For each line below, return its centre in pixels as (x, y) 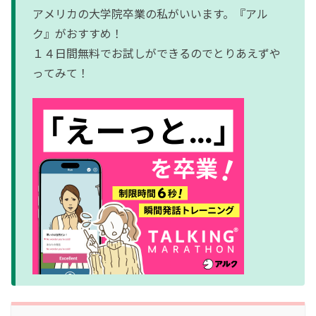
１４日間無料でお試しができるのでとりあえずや (157, 53)
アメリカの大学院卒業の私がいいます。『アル (150, 13)
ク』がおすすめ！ (78, 33)
